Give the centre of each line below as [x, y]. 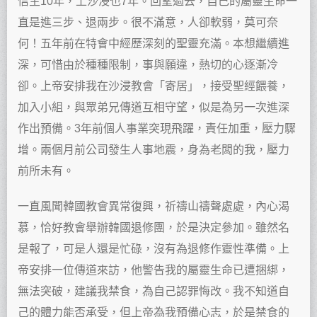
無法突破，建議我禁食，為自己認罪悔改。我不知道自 [154, 291]
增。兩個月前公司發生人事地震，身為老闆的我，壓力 [154, 149]
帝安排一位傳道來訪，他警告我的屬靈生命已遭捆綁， [154, 270]
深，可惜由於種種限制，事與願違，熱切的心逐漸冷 [148, 64]
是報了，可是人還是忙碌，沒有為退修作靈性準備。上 [154, 248]
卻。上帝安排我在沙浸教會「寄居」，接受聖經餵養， [154, 86]
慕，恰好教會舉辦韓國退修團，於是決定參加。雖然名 [154, 227]
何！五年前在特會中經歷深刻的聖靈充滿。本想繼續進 [154, 43]
